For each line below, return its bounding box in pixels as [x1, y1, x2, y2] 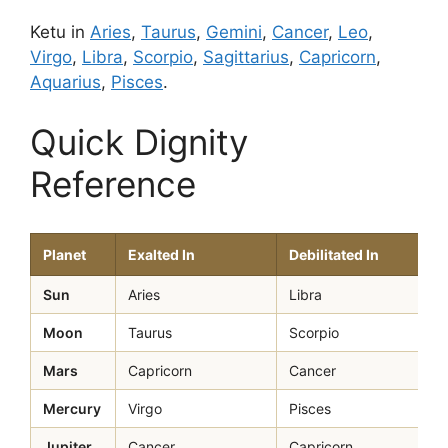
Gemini [206, 22, 262, 42]
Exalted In [128, 245, 195, 263]
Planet [43, 245, 86, 263]
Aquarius [30, 72, 101, 92]
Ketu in [30, 22, 90, 42]
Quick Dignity [30, 120, 248, 163]
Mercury [43, 399, 101, 417]
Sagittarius [203, 47, 289, 67]
